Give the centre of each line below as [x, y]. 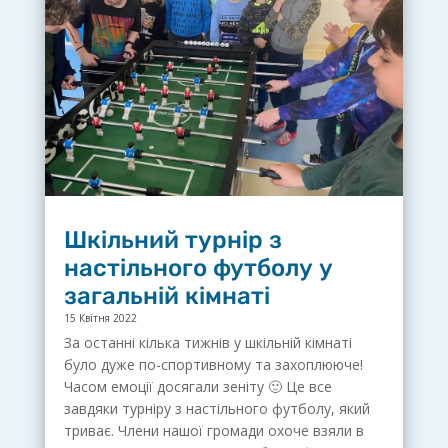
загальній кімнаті [166, 296]
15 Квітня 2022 [100, 318]
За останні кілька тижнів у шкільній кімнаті [207, 343]
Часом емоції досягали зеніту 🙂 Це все [197, 387]
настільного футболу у [198, 268]
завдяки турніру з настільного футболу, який [216, 409]
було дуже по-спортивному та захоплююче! [213, 365]
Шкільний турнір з [172, 240]
